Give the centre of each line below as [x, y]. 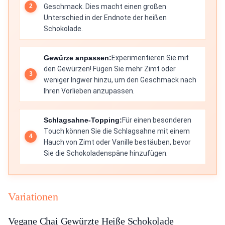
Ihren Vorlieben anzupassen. [89, 91]
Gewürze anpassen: [78, 58]
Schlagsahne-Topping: [83, 120]
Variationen [33, 196]
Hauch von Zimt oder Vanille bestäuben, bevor [117, 142]
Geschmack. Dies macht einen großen [105, 6]
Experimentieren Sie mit [150, 58]
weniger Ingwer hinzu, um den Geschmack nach [120, 80]
